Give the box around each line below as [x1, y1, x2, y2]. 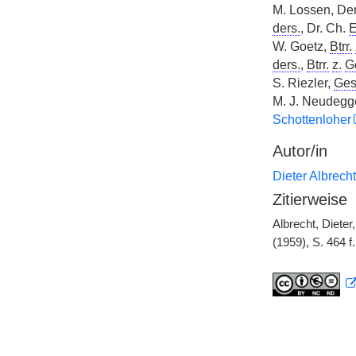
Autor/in [272, 142, 327, 160]
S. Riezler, [272, 76, 334, 90]
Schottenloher [272, 113, 351, 126]
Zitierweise [272, 191, 347, 208]
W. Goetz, [272, 40, 330, 53]
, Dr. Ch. [300, 21, 349, 35]
